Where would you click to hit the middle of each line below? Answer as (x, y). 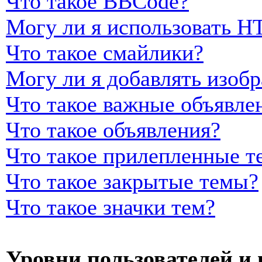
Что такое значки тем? (111, 207)
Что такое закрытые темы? (132, 181)
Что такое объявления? (113, 130)
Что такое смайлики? (105, 53)
